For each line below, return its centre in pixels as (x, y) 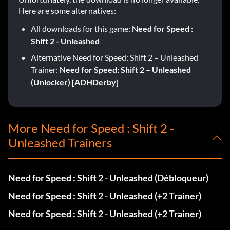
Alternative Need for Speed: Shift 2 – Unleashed (114, 57)
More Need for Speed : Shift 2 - (91, 128)
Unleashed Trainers (60, 143)
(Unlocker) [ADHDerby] (75, 82)
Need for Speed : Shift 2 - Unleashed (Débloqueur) (108, 178)
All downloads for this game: (81, 29)
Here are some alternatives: (68, 11)
